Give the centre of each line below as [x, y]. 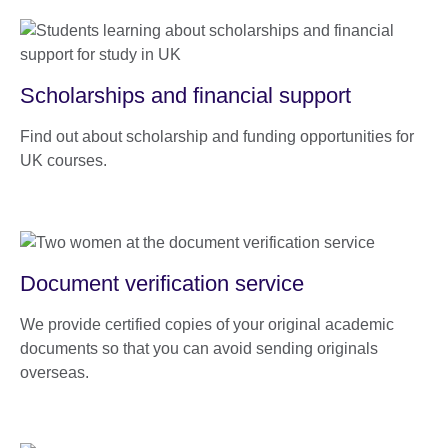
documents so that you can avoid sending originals [199, 349]
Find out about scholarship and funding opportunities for [217, 137]
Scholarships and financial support [185, 96]
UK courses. [63, 161]
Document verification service [162, 284]
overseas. [54, 373]
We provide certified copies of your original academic [207, 325]
